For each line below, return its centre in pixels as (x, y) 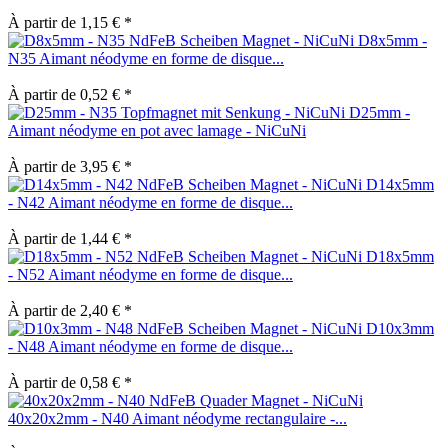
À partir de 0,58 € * (70, 382)
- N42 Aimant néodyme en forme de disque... (150, 202)
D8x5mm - (392, 40)
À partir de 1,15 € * (70, 22)
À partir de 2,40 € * (70, 310)
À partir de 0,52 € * (70, 94)
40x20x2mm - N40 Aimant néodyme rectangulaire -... (177, 418)
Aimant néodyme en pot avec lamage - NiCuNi (157, 130)
